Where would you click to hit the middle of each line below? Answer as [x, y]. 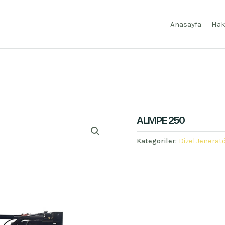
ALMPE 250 [160, 120]
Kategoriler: [158, 141]
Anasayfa [186, 24]
